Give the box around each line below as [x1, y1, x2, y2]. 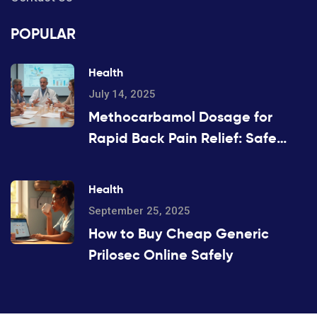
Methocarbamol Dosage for [88, 108, 272, 127]
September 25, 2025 [88, 204, 190, 218]
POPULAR [11, 25, 76, 44]
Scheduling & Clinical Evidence [88, 150, 296, 169]
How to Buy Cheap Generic [88, 224, 269, 243]
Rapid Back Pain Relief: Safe [88, 129, 277, 148]
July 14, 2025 [88, 88, 156, 101]
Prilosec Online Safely [88, 246, 234, 265]
